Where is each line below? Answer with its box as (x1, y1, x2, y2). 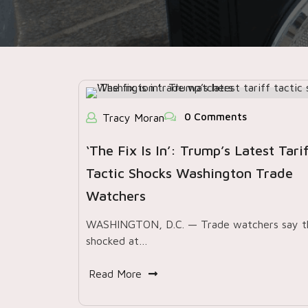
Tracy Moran (102, 111, 164, 124)
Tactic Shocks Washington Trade (86, 165, 293, 181)
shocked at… (86, 234, 148, 247)
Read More (89, 267, 142, 280)
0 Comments (181, 111, 247, 122)
